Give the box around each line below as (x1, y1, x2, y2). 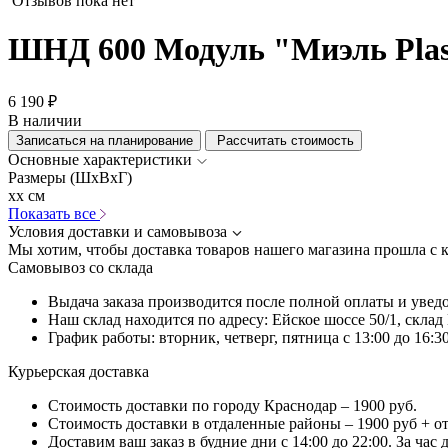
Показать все (8, 204, 100, 222)
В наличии (8, 111, 82, 129)
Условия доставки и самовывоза (8, 222, 227, 240)
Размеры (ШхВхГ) (8, 168, 132, 186)
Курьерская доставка (8, 362, 149, 380)
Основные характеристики (8, 150, 192, 168)
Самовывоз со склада (8, 258, 153, 276)
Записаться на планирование (16, 132, 193, 148)
